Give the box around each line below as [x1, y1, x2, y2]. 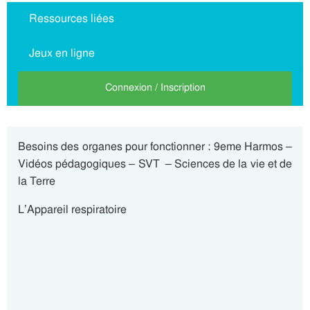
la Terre [18, 174, 55, 188]
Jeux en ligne [29, 46, 95, 61]
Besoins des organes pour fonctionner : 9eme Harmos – [18, 139, 292, 154]
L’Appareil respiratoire [18, 202, 127, 217]
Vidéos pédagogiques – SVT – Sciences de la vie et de [18, 156, 292, 171]
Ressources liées [29, 11, 114, 26]
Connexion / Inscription [104, 81, 206, 94]
